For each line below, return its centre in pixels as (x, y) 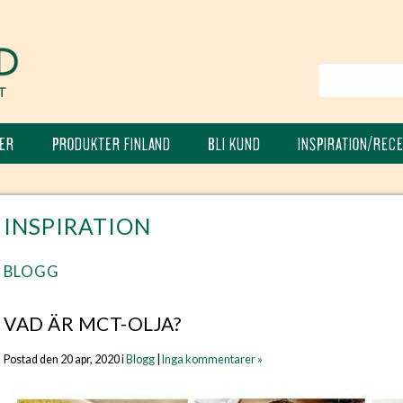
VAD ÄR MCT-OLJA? (92, 323)
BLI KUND (234, 145)
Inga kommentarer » (212, 359)
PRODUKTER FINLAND (111, 145)
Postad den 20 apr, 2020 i (65, 359)
